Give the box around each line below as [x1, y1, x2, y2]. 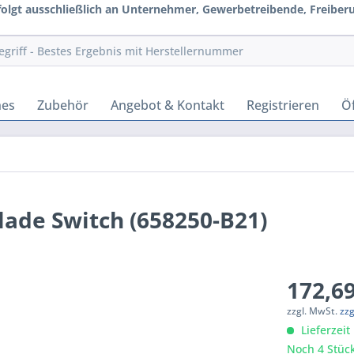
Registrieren [247, 96, 319, 114]
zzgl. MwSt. [287, 304, 341, 318]
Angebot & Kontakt [111, 96, 224, 114]
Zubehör [37, 96, 88, 114]
